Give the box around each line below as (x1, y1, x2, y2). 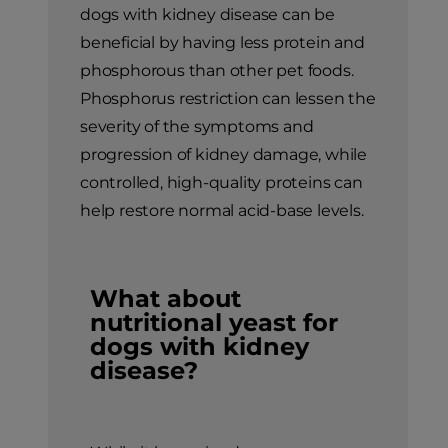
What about (90, 284, 241, 314)
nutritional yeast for (90, 308, 338, 338)
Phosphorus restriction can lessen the (80, 89, 376, 109)
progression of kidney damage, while (80, 145, 367, 165)
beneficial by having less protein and (80, 33, 365, 53)
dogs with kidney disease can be (80, 5, 335, 25)
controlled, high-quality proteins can (80, 173, 363, 193)
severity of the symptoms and (80, 117, 314, 137)
